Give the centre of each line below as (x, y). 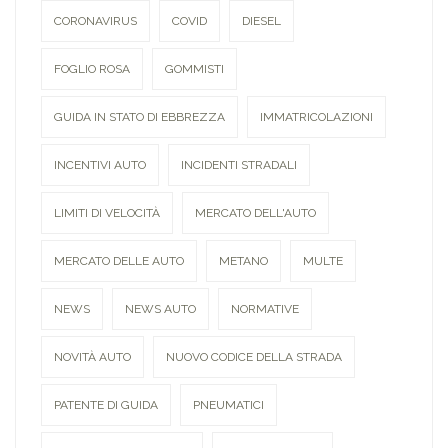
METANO (243, 261)
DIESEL (261, 21)
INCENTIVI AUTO (100, 165)
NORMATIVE (265, 309)
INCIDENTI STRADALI (239, 165)
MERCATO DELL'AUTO (255, 213)
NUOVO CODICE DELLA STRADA (254, 357)
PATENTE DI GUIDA (106, 405)
